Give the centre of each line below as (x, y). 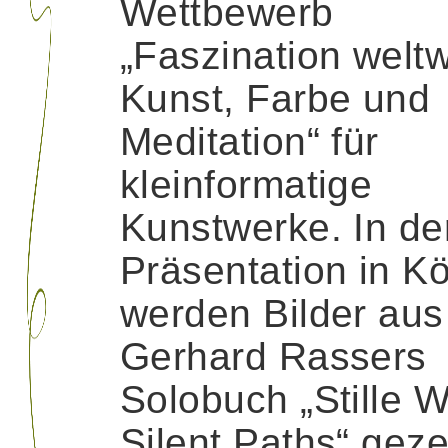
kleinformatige (246, 184)
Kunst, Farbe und (275, 98)
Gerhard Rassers (273, 356)
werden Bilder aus (282, 313)
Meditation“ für (249, 141)
